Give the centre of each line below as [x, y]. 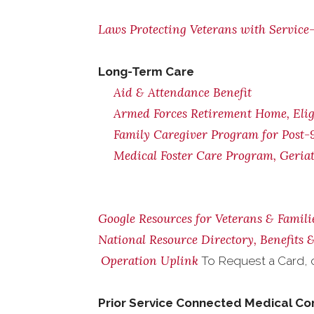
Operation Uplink [150, 261]
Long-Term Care [146, 71]
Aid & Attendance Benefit [183, 93]
